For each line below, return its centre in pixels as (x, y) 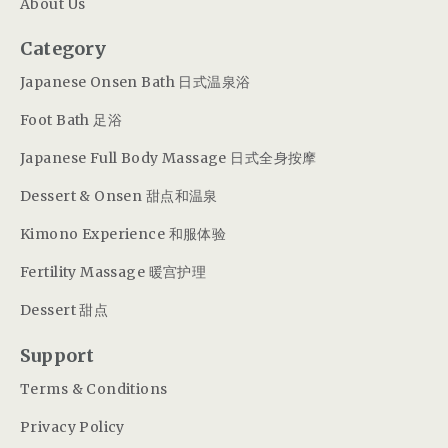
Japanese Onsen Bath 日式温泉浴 (135, 81)
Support (57, 355)
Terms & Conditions (94, 388)
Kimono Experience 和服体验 (123, 233)
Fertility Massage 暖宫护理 (113, 271)
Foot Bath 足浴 (71, 119)
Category (63, 48)
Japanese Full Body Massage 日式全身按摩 (168, 157)
